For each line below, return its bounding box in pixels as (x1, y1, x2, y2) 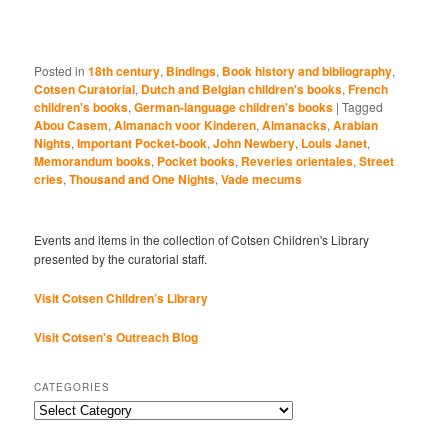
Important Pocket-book (77, 133, 208, 152)
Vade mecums (221, 169, 303, 188)
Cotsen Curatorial (34, 79, 136, 98)
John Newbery (213, 133, 296, 152)
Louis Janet (301, 133, 368, 152)
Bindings (166, 61, 217, 80)
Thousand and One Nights (69, 169, 216, 188)
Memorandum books (34, 151, 152, 170)
